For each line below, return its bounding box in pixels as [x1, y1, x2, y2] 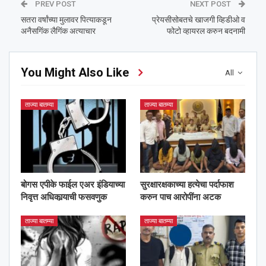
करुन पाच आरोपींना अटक [140, 192, 221, 203]
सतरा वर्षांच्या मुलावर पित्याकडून [21, 15, 112, 25]
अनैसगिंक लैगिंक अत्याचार [21, 26, 96, 36]
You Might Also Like [21, 65, 129, 80]
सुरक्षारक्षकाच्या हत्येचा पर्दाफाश [140, 179, 234, 191]
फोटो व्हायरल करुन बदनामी [167, 26, 245, 36]
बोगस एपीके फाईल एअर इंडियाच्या [21, 179, 125, 191]
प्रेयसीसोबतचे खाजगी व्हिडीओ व [152, 15, 245, 25]
